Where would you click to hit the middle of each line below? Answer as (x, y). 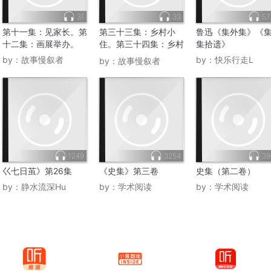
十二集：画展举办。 (41, 44)
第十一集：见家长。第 (45, 32)
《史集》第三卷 (129, 171)
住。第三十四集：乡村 (142, 44)
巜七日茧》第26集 (37, 171)
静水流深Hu (44, 187)
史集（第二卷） (226, 171)
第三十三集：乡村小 (137, 32)
